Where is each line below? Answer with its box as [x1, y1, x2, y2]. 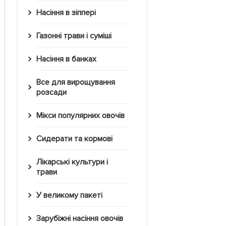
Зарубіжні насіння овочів [40, 213, 123, 224]
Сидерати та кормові [41, 134, 112, 144]
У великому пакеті [41, 190, 102, 201]
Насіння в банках [41, 54, 96, 65]
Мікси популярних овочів [42, 110, 125, 121]
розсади [36, 87, 67, 98]
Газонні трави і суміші [39, 31, 111, 41]
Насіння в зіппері [41, 8, 96, 18]
